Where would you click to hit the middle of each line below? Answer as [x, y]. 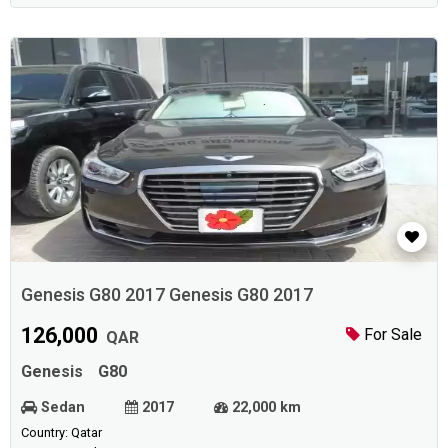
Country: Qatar [61, 432]
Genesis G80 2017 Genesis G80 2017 [240, 294]
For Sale [391, 334]
